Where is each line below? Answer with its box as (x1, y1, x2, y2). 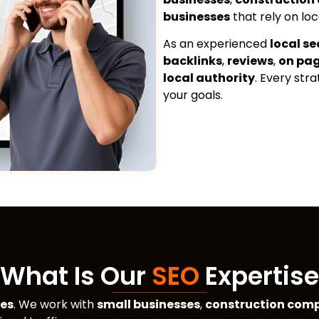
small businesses (97, 296, 200, 313)
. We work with (14, 296, 97, 313)
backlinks (162, 53, 222, 70)
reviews (226, 53, 273, 70)
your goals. (162, 87, 223, 104)
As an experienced (162, 36, 270, 53)
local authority (162, 70, 255, 87)
